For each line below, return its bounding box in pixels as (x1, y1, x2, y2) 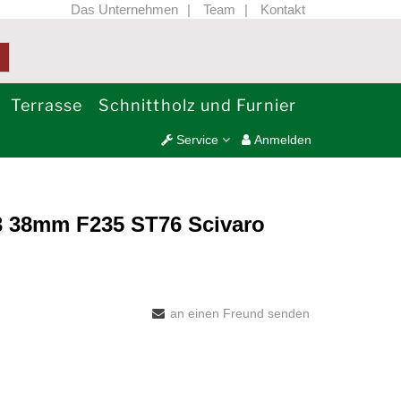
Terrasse (10, 96, 83, 115)
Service (173, 132, 223, 147)
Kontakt (260, 2, 305, 17)
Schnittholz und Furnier (98, 96, 296, 115)
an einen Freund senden (170, 306, 310, 320)
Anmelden (251, 132, 312, 147)
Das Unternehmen (71, 2, 178, 17)
